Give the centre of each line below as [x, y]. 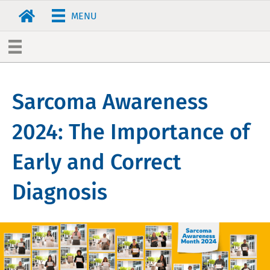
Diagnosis [60, 192]
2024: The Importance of [131, 132]
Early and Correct [97, 162]
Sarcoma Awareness [110, 102]
